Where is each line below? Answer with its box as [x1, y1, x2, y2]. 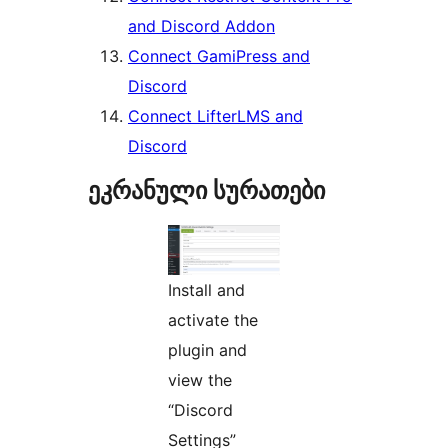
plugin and [168, 340, 247, 361]
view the [168, 370, 232, 391]
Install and [168, 280, 245, 301]
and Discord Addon [128, 16, 275, 37]
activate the [168, 310, 258, 331]
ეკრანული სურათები [88, 176, 325, 206]
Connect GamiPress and [128, 46, 310, 67]
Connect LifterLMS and [128, 106, 303, 127]
